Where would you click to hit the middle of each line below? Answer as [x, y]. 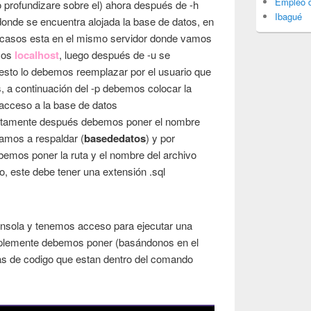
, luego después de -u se [115, 55]
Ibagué [288, 16]
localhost [37, 55]
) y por [161, 138]
